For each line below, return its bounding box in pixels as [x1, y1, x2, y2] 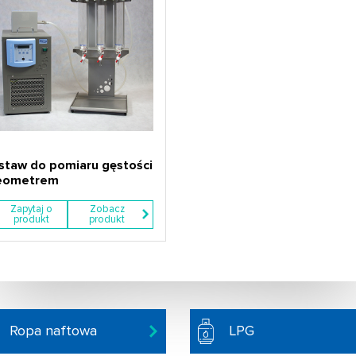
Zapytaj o [10, 202, 52, 215]
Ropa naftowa [10, 322, 97, 339]
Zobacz [89, 202, 125, 215]
